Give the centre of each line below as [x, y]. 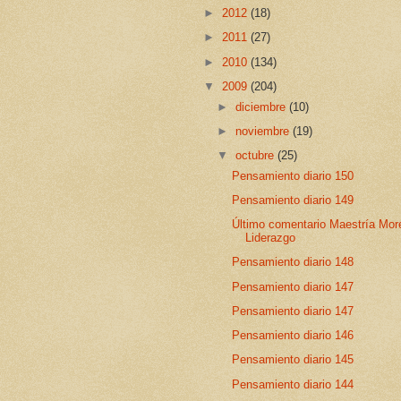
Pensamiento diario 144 [293, 384]
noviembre [264, 131]
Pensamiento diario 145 [293, 360]
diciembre [263, 107]
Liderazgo [271, 238]
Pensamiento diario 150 [293, 175]
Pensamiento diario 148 [293, 262]
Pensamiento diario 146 [293, 336]
